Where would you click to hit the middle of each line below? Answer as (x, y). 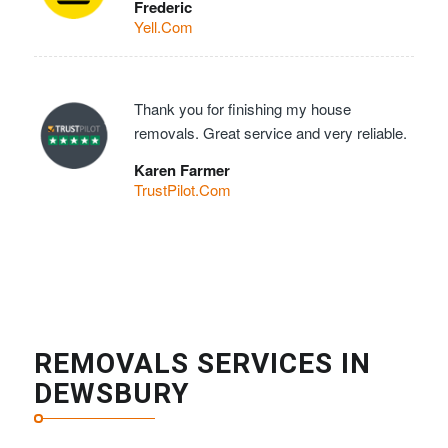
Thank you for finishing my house (242, 109)
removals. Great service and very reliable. (270, 133)
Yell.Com (163, 27)
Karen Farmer (181, 170)
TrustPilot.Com (182, 189)
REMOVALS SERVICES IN (202, 363)
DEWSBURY (111, 393)
